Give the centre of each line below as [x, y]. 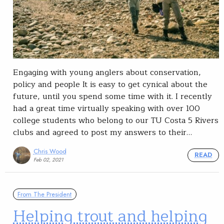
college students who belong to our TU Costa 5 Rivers [116, 121]
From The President [45, 194]
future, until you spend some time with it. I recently [112, 97]
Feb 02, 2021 [48, 159]
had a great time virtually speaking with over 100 [106, 109]
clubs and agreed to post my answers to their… [102, 133]
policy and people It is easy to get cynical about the [110, 85]
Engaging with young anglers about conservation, [107, 73]
